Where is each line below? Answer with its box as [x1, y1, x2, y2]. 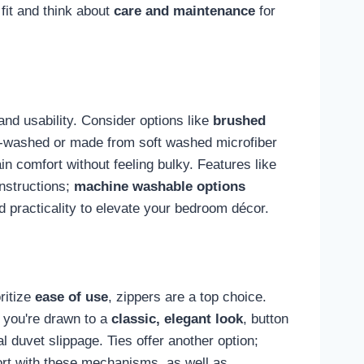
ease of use [35, 288, 108, 305]
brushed [213, 113, 266, 129]
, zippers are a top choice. [108, 288, 266, 305]
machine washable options [74, 179, 245, 195]
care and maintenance [114, 2, 255, 19]
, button [243, 310, 288, 327]
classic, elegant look [111, 310, 243, 327]
